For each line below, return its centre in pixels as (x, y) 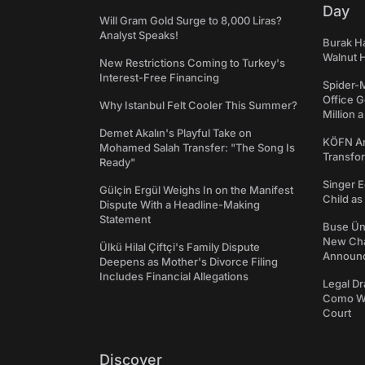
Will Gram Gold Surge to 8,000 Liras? (191, 21)
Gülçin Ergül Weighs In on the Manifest (196, 190)
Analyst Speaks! (139, 35)
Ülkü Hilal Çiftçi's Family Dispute (180, 247)
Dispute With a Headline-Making (180, 205)
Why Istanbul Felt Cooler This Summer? (198, 106)
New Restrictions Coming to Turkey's (192, 63)
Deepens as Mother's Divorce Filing (189, 262)
